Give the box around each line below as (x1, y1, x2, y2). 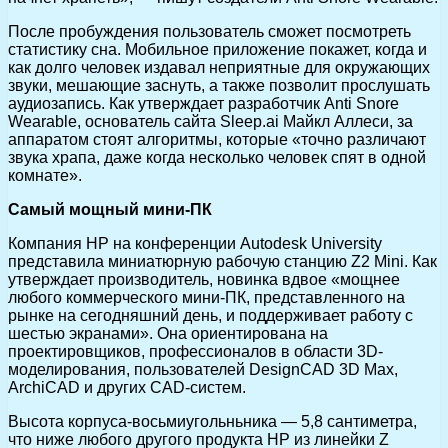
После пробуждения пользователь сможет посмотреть (8, 22, 411, 40)
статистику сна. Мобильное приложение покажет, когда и (8, 40, 427, 58)
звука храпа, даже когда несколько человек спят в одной (8, 148, 426, 166)
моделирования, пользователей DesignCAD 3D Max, (8, 360, 398, 378)
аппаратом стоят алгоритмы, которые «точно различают (8, 130, 426, 148)
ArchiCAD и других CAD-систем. (8, 378, 246, 396)
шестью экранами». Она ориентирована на (8, 324, 328, 342)
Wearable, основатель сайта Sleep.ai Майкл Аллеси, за (8, 112, 413, 130)
